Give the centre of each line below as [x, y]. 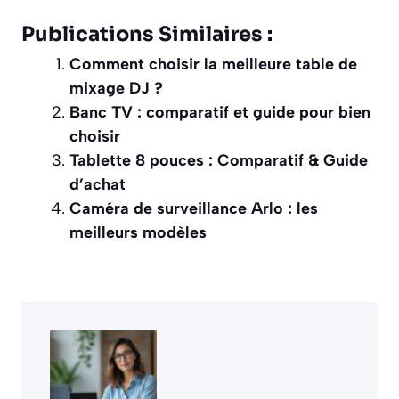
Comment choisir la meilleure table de [213, 64]
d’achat [98, 184]
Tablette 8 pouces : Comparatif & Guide [219, 160]
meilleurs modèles [138, 232]
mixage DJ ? [116, 88]
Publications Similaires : [147, 34]
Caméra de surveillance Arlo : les [194, 208]
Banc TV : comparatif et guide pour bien [220, 112]
